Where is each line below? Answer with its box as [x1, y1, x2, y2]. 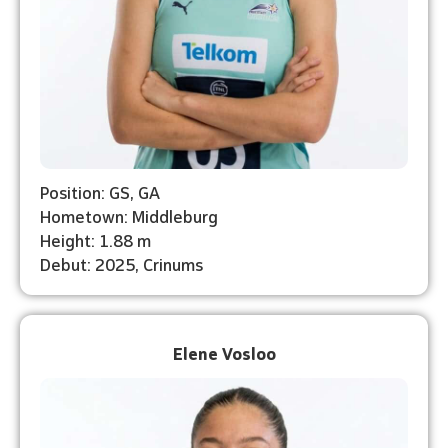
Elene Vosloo [172, 340, 276, 364]
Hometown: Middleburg [40, 203, 218, 227]
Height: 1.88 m [40, 227, 151, 251]
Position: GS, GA [40, 179, 160, 203]
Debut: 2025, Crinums [40, 251, 203, 275]
